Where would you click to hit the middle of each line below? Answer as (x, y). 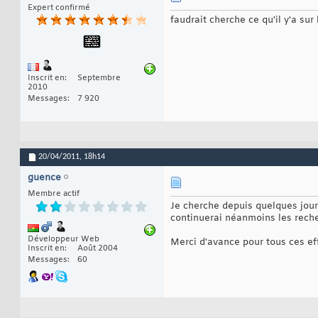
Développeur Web (64, 240)
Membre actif (54, 194)
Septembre (99, 78)
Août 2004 (98, 249)
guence (44, 178)
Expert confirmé (59, 8)
